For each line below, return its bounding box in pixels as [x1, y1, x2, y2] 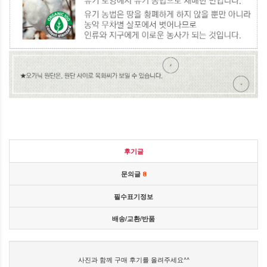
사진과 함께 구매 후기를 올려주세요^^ [77, 254, 190, 265]
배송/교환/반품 [112, 214, 155, 223]
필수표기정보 [114, 192, 153, 201]
